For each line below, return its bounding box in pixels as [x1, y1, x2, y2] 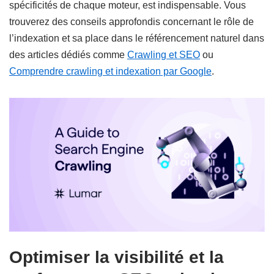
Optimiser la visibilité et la [9, 248, 224, 267]
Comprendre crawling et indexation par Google [9, 66, 212, 77]
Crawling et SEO [127, 50, 200, 61]
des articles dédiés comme [9, 50, 127, 61]
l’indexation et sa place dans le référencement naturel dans [9, 33, 264, 44]
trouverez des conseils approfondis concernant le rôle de [9, 17, 254, 28]
